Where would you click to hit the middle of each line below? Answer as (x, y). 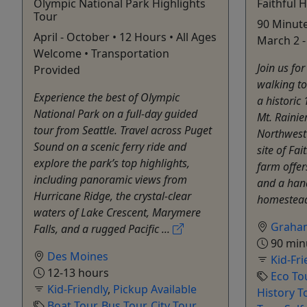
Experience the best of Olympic (107, 97)
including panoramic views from (110, 179)
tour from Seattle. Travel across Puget (123, 130)
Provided (57, 70)
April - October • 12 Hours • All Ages (125, 37)
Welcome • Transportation (101, 53)
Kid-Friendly (77, 289)
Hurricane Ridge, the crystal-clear (112, 196)
